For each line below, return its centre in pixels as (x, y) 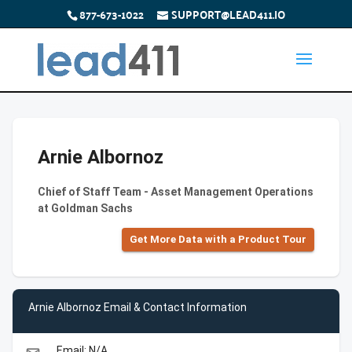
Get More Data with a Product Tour (218, 239)
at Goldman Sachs (85, 208)
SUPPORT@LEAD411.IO (228, 14)
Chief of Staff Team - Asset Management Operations (176, 192)
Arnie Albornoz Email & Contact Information (137, 307)
